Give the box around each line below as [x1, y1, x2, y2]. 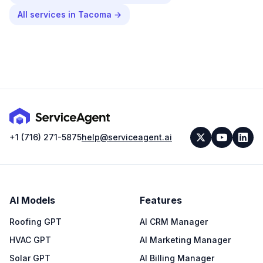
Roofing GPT [9, 216, 62, 227]
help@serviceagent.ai [82, 131, 172, 142]
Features [140, 194, 182, 206]
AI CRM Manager [140, 216, 208, 227]
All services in [18, 9, 78, 19]
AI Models [9, 194, 55, 206]
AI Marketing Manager [140, 234, 231, 245]
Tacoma [78, 9, 112, 19]
